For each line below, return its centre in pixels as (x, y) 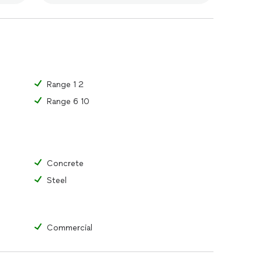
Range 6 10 (68, 101)
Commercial (70, 228)
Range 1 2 (65, 85)
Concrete (65, 163)
